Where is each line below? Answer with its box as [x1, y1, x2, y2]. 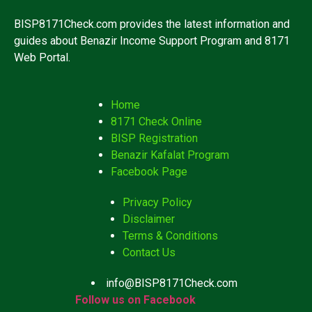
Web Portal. [14, 51, 70, 64]
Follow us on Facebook [75, 293, 196, 307]
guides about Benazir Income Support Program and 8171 [14, 34, 290, 47]
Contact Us [122, 246, 175, 260]
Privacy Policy [122, 196, 192, 210]
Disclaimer [122, 212, 175, 226]
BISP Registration [111, 132, 198, 146]
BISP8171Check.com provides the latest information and [14, 17, 290, 31]
